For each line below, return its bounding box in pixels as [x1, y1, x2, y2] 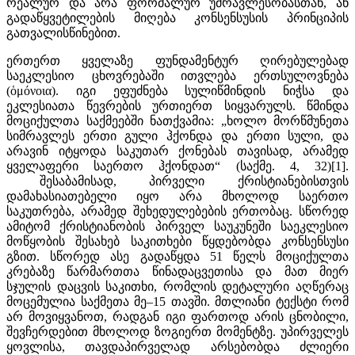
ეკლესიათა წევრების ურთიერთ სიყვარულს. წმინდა [6, 98, 349, 113]
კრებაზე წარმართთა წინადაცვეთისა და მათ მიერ [6, 264, 349, 278]
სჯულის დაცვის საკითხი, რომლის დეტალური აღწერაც [6, 279, 349, 293]
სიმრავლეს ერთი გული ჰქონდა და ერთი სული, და [6, 128, 349, 143]
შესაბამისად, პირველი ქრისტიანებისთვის [6, 174, 349, 188]
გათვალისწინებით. [6, 25, 120, 40]
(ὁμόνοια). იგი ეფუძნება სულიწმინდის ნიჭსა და [6, 83, 349, 97]
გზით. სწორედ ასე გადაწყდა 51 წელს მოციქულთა [6, 249, 349, 263]
